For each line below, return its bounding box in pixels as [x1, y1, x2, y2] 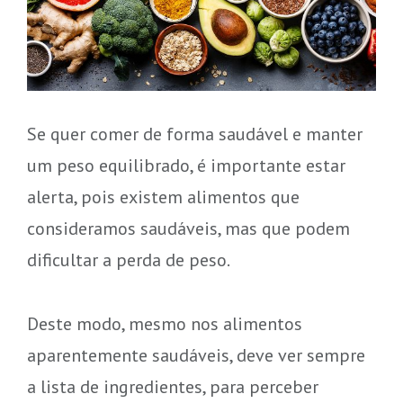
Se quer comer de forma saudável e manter [26, 121, 363, 146]
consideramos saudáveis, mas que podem [26, 215, 350, 240]
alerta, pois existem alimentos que [26, 184, 300, 209]
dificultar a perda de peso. [26, 246, 230, 272]
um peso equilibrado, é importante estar [26, 152, 345, 177]
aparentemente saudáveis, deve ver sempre [26, 342, 365, 367]
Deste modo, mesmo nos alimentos [26, 310, 302, 336]
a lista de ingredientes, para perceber [26, 373, 318, 399]
